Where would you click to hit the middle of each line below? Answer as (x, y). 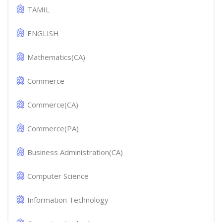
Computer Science (58, 176)
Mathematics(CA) (56, 57)
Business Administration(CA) (75, 152)
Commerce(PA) (53, 128)
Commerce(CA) (53, 104)
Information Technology (68, 199)
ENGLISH (43, 33)
